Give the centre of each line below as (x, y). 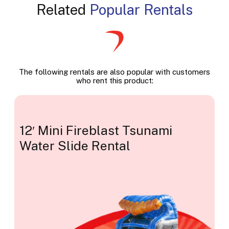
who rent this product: (114, 81)
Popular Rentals (141, 10)
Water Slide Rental (75, 145)
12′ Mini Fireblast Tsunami (96, 130)
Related (63, 10)
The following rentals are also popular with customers (114, 72)
